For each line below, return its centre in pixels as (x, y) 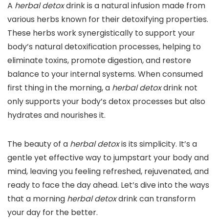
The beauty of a (39, 144)
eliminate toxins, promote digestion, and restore (99, 61)
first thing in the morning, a (60, 88)
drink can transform (156, 199)
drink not (179, 88)
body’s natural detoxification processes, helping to (104, 47)
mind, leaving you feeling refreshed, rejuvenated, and (108, 172)
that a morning (37, 199)
